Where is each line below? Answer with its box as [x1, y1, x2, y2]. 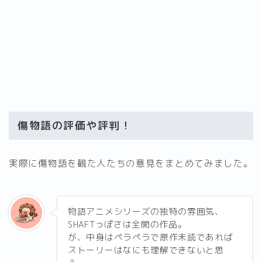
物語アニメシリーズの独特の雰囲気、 [68, 205, 224, 218]
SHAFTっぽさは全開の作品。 [68, 218, 187, 230]
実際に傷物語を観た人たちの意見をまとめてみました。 [9, 156, 253, 170]
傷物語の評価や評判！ [18, 118, 132, 133]
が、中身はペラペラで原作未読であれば [68, 230, 233, 243]
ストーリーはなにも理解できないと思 [68, 243, 224, 256]
